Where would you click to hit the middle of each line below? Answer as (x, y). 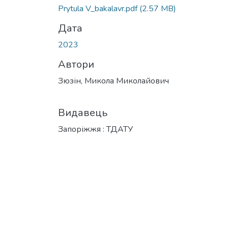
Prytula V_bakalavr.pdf (99, 8)
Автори (76, 64)
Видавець (83, 112)
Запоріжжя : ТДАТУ (95, 129)
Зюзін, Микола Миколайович (113, 81)
